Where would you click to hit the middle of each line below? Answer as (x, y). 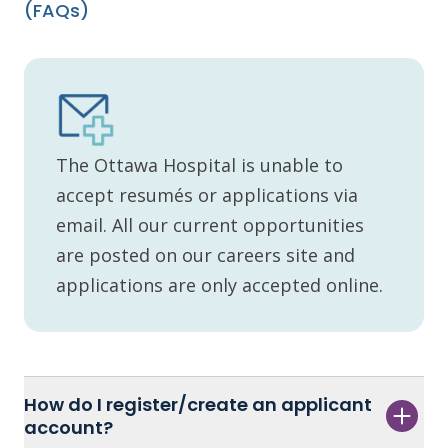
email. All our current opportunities (210, 225)
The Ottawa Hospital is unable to (199, 165)
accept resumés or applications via (207, 195)
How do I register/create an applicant (198, 405)
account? (68, 428)
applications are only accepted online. (219, 285)
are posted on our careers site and (205, 255)
